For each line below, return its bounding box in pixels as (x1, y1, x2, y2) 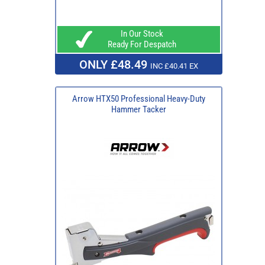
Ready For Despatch (101, 39, 176, 50)
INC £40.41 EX (150, 62, 198, 71)
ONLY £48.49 (79, 57, 150, 72)
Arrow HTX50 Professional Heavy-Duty (72, 93, 205, 105)
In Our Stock (114, 28, 163, 40)
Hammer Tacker (111, 104, 166, 115)
